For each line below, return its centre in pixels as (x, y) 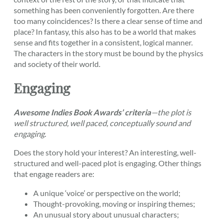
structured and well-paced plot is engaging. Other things (108, 163)
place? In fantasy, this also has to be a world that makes (105, 31)
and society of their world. (57, 64)
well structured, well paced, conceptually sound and (102, 123)
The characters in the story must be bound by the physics (109, 53)
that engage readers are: (54, 174)
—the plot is (171, 112)
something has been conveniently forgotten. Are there (104, 10)
